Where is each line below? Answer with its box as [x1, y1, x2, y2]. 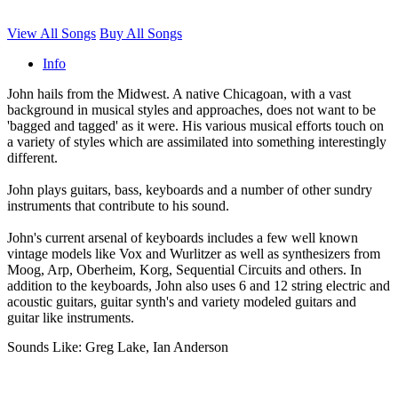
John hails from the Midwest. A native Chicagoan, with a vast [7, 86, 351, 102]
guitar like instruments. [7, 310, 134, 326]
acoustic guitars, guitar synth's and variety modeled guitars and [7, 294, 356, 310]
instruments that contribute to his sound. [7, 198, 229, 214]
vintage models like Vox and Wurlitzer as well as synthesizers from [7, 246, 380, 262]
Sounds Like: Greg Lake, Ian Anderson [7, 339, 228, 355]
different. [7, 150, 58, 166]
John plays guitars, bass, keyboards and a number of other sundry [7, 182, 372, 198]
